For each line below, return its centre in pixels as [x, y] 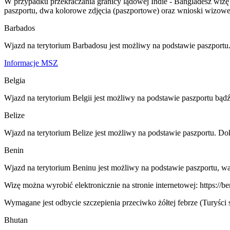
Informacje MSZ [31, 63]
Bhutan [16, 220]
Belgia [15, 80]
